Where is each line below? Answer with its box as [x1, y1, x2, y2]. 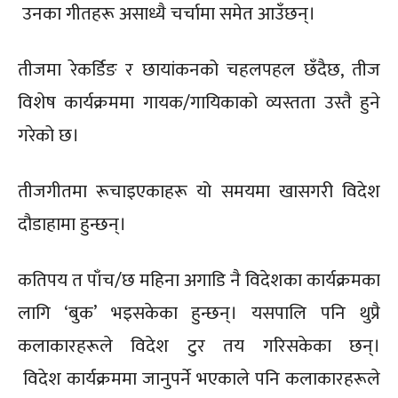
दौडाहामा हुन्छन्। [18, 208, 126, 240]
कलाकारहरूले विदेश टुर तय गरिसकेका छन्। [18, 330, 380, 362]
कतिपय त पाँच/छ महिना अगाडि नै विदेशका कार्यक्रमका [18, 264, 380, 296]
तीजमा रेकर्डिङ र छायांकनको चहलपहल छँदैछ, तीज [18, 53, 380, 85]
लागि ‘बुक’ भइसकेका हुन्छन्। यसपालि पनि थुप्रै [18, 297, 380, 329]
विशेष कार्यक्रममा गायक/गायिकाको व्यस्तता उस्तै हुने [18, 86, 380, 118]
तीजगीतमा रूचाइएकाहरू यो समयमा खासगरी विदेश [18, 175, 380, 207]
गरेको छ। [18, 119, 79, 151]
